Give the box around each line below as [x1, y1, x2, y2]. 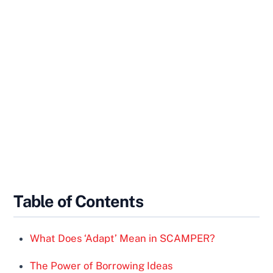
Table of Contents [13, 191, 143, 211]
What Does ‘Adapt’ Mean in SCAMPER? [30, 232, 216, 244]
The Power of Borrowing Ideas [30, 259, 173, 272]
